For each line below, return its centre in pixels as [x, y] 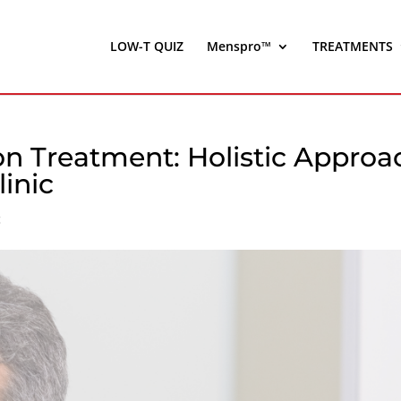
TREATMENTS [353, 46]
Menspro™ [239, 46]
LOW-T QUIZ [147, 46]
